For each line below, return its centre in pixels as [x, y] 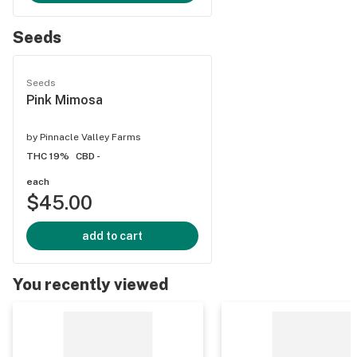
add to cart [112, 236]
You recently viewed [90, 284]
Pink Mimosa [65, 100]
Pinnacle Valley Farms [90, 137]
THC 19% [48, 156]
